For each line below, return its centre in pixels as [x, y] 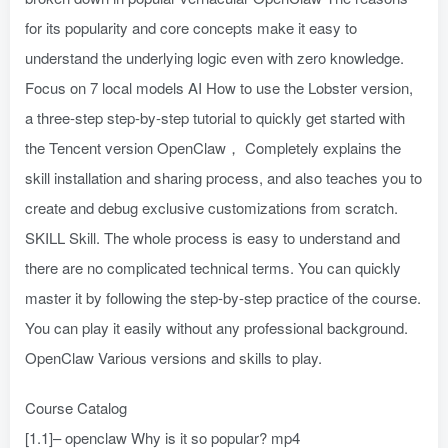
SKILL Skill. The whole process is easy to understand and [212, 238]
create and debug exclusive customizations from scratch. [211, 208]
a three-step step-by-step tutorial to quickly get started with [215, 118]
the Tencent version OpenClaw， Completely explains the [213, 148]
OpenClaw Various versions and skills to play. [173, 358]
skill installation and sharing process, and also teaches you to [223, 178]
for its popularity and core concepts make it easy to [191, 28]
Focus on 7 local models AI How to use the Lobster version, [219, 88]
